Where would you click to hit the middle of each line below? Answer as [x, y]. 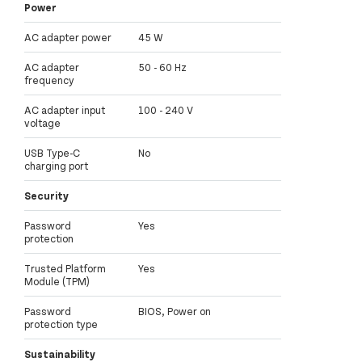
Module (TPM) [57, 281]
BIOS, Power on [175, 311]
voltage [42, 122]
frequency [49, 80]
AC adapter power [68, 37]
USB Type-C [52, 152]
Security [46, 195]
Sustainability [60, 354]
